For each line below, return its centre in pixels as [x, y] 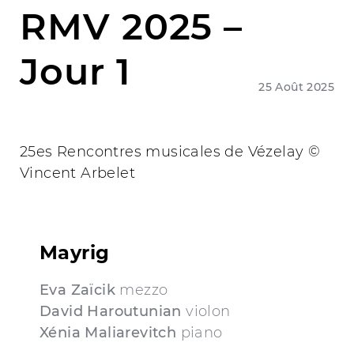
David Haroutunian [111, 311]
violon [208, 311]
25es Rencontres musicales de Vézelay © [170, 152]
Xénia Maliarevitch [108, 332]
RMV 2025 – [132, 26]
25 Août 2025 [296, 87]
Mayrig [75, 252]
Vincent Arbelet [77, 173]
